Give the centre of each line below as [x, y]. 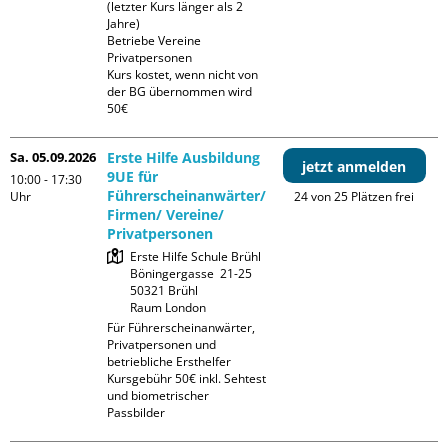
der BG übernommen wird [180, 92]
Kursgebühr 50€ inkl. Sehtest [187, 379]
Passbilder [136, 413]
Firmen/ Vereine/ [166, 215]
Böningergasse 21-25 [191, 274]
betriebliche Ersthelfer [169, 362]
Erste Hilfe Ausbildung [184, 158]
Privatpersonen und [162, 345]
